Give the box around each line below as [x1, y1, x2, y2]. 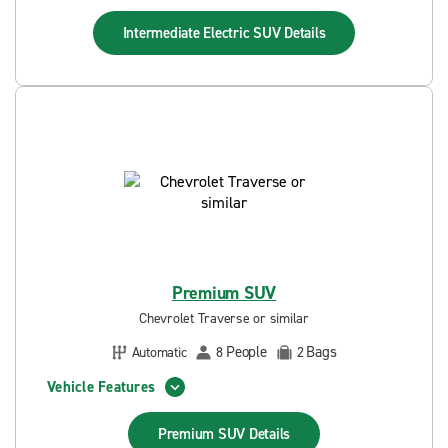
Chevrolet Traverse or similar [139, 309, 309, 328]
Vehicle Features [47, 376, 155, 397]
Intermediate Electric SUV [122, 23, 285, 43]
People [226, 342, 267, 362]
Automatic [131, 342, 187, 362]
